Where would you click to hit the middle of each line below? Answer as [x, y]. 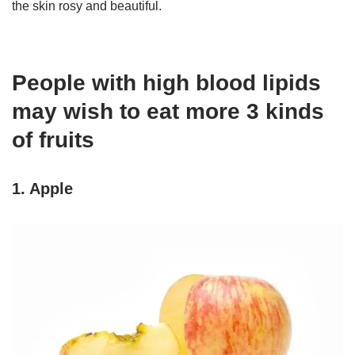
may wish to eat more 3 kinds [168, 112]
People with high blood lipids [166, 83]
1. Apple [42, 189]
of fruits [53, 140]
